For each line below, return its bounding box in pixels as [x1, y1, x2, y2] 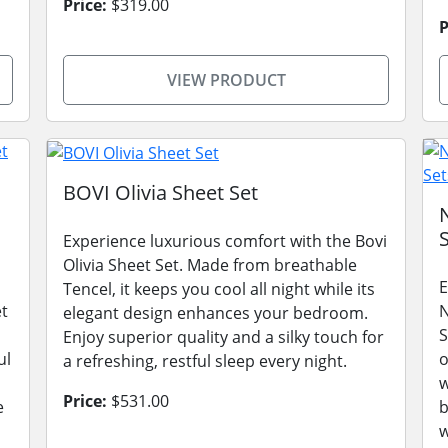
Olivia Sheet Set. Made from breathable [63, 253, 357, 276]
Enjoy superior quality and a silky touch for [63, 325, 384, 348]
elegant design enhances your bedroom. [63, 301, 368, 324]
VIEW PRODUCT [166, 69, 286, 91]
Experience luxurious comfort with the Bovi [63, 229, 387, 252]
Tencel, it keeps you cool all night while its [63, 277, 375, 300]
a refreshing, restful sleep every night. [63, 349, 347, 372]
